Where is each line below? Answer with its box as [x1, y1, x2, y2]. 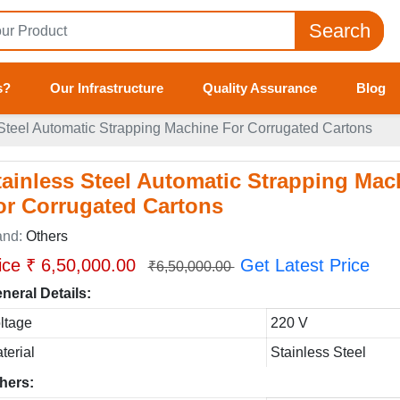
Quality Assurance [202, 80, 317, 96]
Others [25, 229, 68, 244]
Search [308, 20, 371, 42]
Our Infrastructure [49, 80, 163, 96]
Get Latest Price [239, 255, 370, 275]
